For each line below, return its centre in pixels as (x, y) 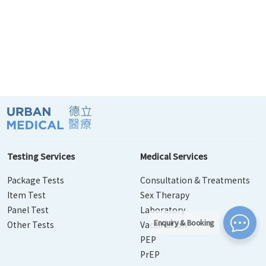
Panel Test (28, 210)
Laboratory (163, 210)
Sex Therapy (165, 195)
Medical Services (174, 156)
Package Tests (36, 180)
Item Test (26, 195)
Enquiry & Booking (184, 222)
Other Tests (31, 224)
